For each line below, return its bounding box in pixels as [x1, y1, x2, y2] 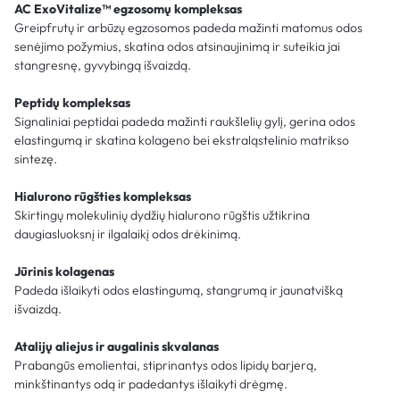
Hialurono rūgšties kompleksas [14, 187, 191, 204]
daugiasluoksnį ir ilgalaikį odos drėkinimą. [14, 225, 241, 242]
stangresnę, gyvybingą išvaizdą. [14, 56, 191, 73]
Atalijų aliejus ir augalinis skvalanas [14, 337, 219, 354]
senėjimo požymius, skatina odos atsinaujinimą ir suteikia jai [14, 37, 340, 54]
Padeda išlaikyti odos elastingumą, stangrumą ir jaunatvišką [14, 281, 343, 298]
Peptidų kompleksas [14, 94, 130, 111]
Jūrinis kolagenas [14, 262, 114, 279]
